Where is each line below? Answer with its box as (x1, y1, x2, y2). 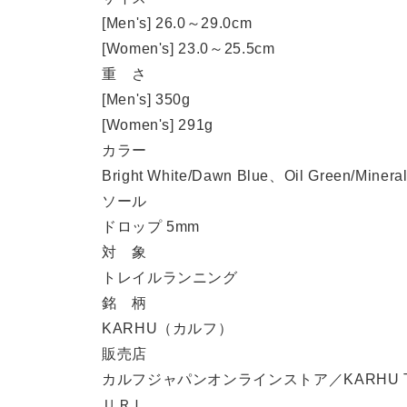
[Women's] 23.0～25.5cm (102, 40, 275, 56)
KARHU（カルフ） (102, 320, 233, 336)
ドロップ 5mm (102, 218, 201, 234)
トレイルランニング (102, 269, 238, 285)
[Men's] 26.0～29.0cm (102, 15, 253, 31)
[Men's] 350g (102, 91, 191, 107)
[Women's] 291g (102, 116, 213, 133)
